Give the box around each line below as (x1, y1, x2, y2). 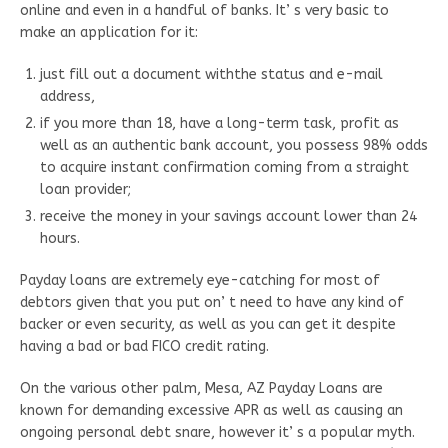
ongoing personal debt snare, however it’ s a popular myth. (20, 423, 415, 441)
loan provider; (40, 180, 131, 198)
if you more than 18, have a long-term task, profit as (40, 114, 399, 132)
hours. (40, 229, 80, 247)
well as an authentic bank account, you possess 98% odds (40, 136, 428, 154)
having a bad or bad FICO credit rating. (20, 337, 269, 355)
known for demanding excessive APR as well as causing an (20, 401, 403, 419)
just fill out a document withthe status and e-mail (40, 65, 383, 83)
